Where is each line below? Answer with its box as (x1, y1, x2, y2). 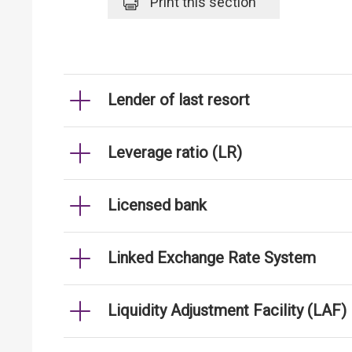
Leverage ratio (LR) (108, 143, 242, 162)
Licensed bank (108, 196, 207, 214)
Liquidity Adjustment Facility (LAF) (108, 301, 346, 320)
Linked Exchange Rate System (108, 248, 316, 267)
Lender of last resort (108, 90, 250, 109)
